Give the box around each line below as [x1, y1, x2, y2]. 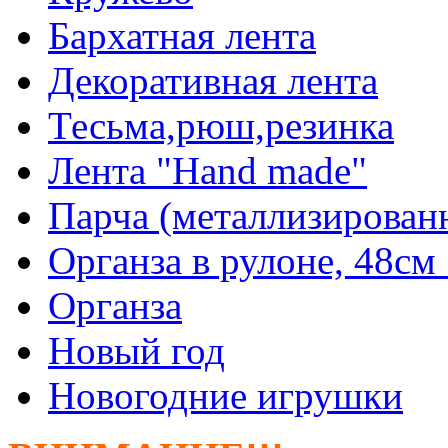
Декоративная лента [48, 58, 378, 102]
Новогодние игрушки [48, 373, 403, 417]
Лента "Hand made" [48, 148, 367, 192]
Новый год [48, 328, 225, 372]
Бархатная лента [48, 13, 316, 57]
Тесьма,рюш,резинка [48, 103, 394, 147]
